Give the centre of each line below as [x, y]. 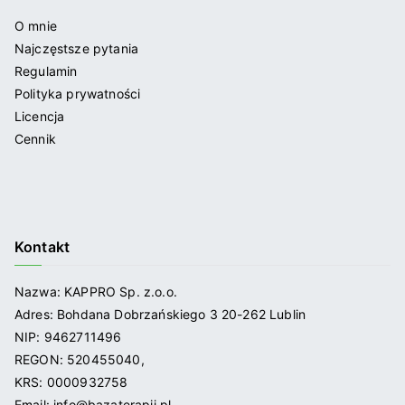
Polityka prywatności [78, 94]
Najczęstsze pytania [77, 48]
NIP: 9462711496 [68, 337]
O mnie [36, 26]
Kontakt [42, 247]
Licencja [40, 116]
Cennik [35, 139]
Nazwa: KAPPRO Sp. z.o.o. [96, 292]
